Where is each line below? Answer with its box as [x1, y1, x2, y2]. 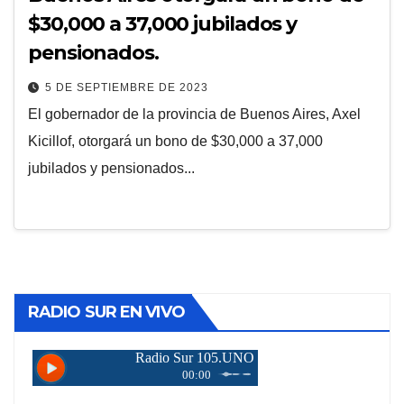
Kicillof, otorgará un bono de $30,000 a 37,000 [28, 133, 323, 149]
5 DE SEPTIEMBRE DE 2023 [45, 81, 208, 94]
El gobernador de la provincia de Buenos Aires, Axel [28, 106, 361, 122]
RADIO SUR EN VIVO [28, 302, 185, 322]
